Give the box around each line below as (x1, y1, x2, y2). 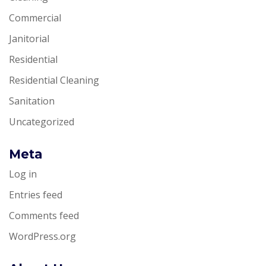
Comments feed (9, 208, 79, 222)
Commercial (9, 11, 61, 24)
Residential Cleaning (9, 73, 99, 87)
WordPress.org (9, 229, 76, 243)
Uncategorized (9, 115, 74, 128)
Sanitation (9, 94, 55, 107)
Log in (9, 167, 37, 180)
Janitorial (9, 31, 49, 45)
